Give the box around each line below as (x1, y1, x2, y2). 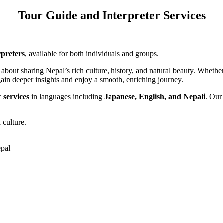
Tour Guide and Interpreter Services (17, 8, 206, 22)
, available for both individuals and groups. (25, 49, 159, 58)
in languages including (29, 92, 104, 101)
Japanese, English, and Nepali (104, 92, 205, 101)
